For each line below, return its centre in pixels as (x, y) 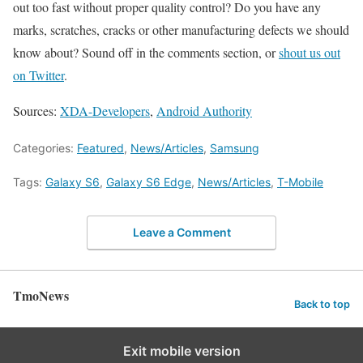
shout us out (310, 52)
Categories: (45, 147)
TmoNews (41, 296)
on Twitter (38, 75)
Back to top (322, 304)
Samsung (235, 147)
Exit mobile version (181, 351)
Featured (100, 147)
